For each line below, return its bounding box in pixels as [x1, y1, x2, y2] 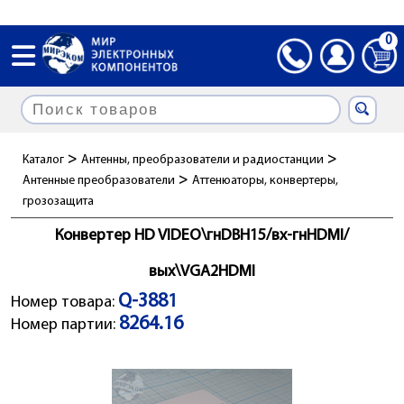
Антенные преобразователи [23, 174, 175, 188]
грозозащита [23, 195, 94, 208]
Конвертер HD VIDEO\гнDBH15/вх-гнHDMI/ [55, 227, 349, 244]
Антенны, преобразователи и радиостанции [81, 153, 324, 167]
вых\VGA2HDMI [149, 263, 255, 280]
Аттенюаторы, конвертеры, [192, 174, 338, 188]
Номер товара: [11, 294, 118, 311]
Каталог [23, 153, 64, 167]
